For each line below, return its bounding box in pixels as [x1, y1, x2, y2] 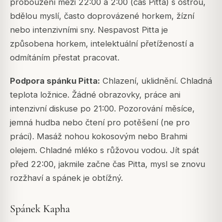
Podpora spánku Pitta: [10, 75, 100, 86]
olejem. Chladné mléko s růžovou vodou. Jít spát [10, 145, 199, 155]
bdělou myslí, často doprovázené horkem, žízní [10, 11, 194, 21]
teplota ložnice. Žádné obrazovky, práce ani [10, 89, 180, 100]
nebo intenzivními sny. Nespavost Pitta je [10, 25, 168, 35]
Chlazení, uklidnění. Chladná [100, 75, 212, 86]
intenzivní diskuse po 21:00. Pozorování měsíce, [10, 103, 195, 113]
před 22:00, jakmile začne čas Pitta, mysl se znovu [10, 159, 205, 169]
